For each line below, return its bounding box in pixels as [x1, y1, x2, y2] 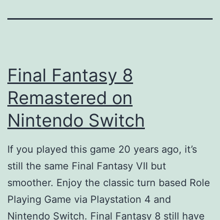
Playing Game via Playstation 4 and [7, 193, 171, 206]
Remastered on [7, 86, 133, 109]
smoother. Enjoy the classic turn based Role [7, 177, 210, 189]
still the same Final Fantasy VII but [7, 160, 166, 172]
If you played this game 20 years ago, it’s [7, 143, 197, 156]
